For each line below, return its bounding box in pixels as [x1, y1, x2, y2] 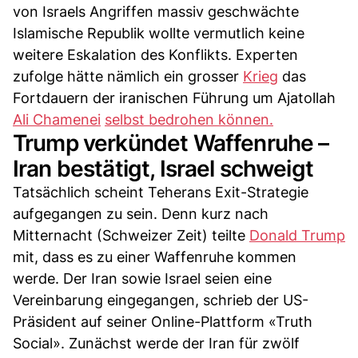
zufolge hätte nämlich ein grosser [13, 68, 243, 86]
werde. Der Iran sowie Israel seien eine [13, 270, 272, 288]
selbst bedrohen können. [105, 111, 273, 129]
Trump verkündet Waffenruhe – [13, 129, 329, 157]
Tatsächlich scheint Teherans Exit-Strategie [13, 184, 308, 201]
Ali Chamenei [13, 111, 101, 129]
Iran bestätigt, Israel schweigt [13, 155, 313, 183]
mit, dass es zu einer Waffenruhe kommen [13, 249, 296, 266]
